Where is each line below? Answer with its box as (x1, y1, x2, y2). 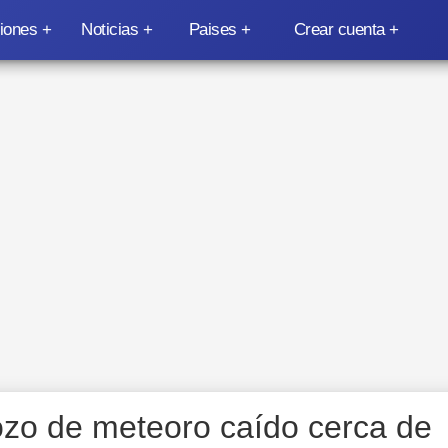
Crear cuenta (293, 20, 385, 39)
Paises (188, 20, 237, 39)
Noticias (81, 20, 138, 39)
